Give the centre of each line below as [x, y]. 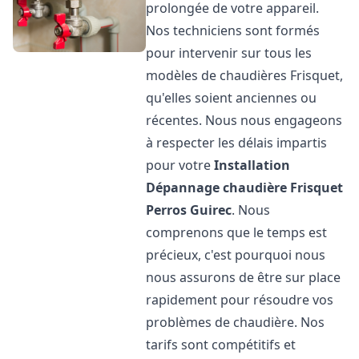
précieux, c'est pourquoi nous [236, 255]
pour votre [180, 165]
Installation [252, 165]
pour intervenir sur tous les [229, 53]
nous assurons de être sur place [244, 277]
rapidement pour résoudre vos [240, 300]
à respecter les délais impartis [237, 143]
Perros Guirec [189, 210]
